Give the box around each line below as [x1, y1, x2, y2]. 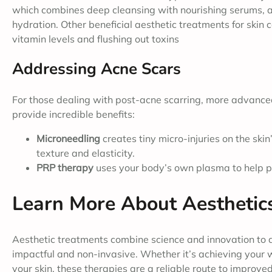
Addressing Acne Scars [12, 58, 181, 80]
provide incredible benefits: [12, 108, 135, 121]
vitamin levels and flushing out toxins [12, 33, 179, 46]
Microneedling [36, 132, 100, 145]
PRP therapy [36, 161, 93, 174]
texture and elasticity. [36, 147, 135, 160]
